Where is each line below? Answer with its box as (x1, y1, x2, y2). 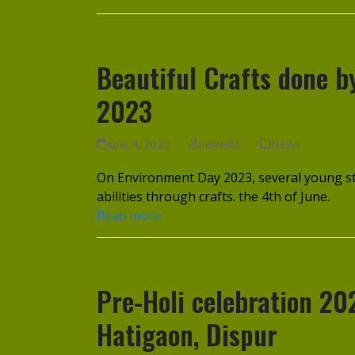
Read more (97, 206, 161, 224)
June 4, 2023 (106, 136, 170, 151)
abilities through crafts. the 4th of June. (97, 187, 330, 205)
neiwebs (198, 136, 241, 151)
